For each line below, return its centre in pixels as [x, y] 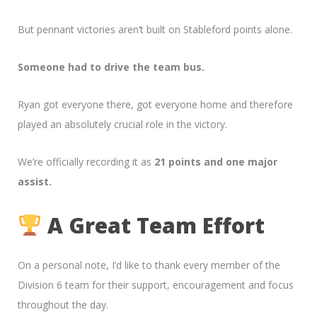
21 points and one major [216, 161]
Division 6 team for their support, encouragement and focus [156, 284]
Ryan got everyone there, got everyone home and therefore [155, 104]
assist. [35, 181]
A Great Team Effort [154, 225]
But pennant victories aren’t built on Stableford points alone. [155, 29]
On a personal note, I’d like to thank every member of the [149, 265]
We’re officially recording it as [86, 161]
